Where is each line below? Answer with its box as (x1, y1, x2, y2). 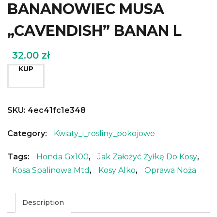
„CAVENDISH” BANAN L (7, 21, 182, 40)
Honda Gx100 (36, 152, 89, 161)
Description (22, 198, 64, 207)
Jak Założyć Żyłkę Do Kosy (97, 152, 197, 161)
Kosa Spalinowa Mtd (12, 165, 90, 175)
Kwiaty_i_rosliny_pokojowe (54, 128, 155, 138)
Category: (7, 128, 49, 138)
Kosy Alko (98, 165, 136, 175)
